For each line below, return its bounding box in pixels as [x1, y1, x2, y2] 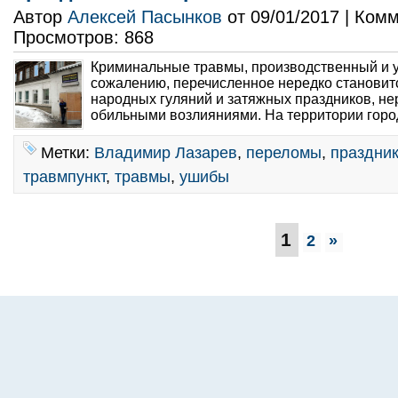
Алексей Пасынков [68, 7, 222, 27]
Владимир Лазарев [94, 143, 237, 162]
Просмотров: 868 [13, 28, 154, 47]
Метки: [41, 143, 94, 162]
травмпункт [23, 167, 106, 186]
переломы [246, 143, 322, 162]
